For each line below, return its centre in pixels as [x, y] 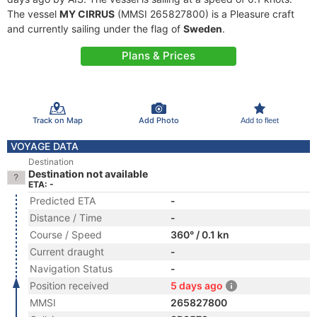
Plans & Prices [158, 56]
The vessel [33, 14]
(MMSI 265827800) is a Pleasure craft [204, 14]
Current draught [67, 252]
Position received [69, 286]
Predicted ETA [63, 201]
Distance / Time [66, 218]
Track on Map [57, 120]
